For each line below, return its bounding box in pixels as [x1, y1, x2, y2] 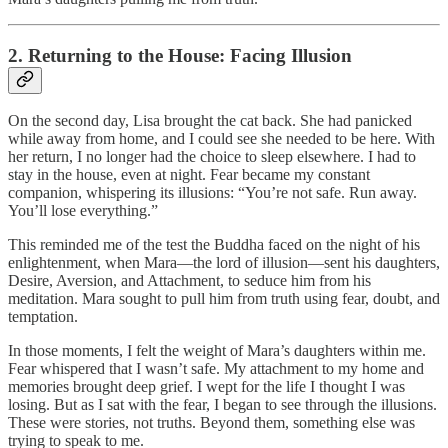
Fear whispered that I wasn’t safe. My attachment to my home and [8, 360, 424, 378]
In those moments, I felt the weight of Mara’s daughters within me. [8, 342, 426, 360]
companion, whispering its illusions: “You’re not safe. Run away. [8, 184, 417, 202]
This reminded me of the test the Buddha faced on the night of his [8, 236, 420, 254]
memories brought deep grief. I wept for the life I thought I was [8, 378, 405, 396]
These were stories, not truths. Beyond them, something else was [8, 414, 415, 432]
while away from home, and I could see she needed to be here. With [8, 130, 435, 148]
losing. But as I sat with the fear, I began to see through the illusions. [8, 396, 437, 414]
